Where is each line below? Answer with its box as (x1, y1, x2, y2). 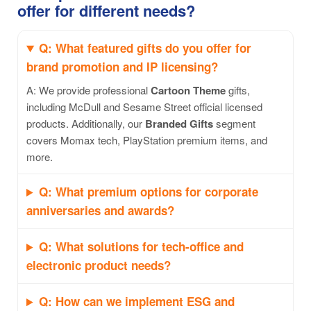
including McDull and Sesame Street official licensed (26, 99, 262, 115)
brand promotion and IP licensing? (26, 58, 218, 76)
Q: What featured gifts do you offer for (39, 40, 252, 57)
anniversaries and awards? (26, 202, 174, 219)
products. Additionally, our (26, 116, 145, 131)
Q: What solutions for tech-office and (39, 238, 244, 255)
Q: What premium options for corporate (39, 183, 259, 201)
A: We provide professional (26, 83, 151, 98)
